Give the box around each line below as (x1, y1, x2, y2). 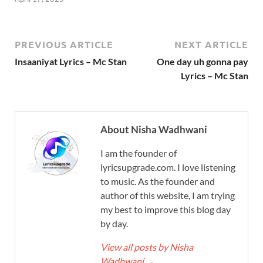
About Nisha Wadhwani (100, 123, 207, 136)
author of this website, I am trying (100, 189, 235, 201)
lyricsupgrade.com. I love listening (100, 161, 235, 173)
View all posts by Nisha (100, 241, 193, 252)
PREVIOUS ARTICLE (15, 38, 113, 50)
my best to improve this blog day (100, 203, 231, 215)
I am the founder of (100, 147, 177, 159)
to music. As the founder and (100, 175, 215, 187)
